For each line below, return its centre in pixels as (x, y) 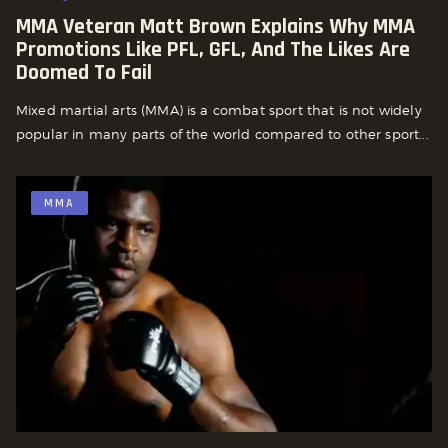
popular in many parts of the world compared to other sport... (222, 133)
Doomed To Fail (84, 72)
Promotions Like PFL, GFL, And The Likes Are (213, 49)
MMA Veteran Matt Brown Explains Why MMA (215, 26)
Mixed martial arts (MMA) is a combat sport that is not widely (219, 109)
